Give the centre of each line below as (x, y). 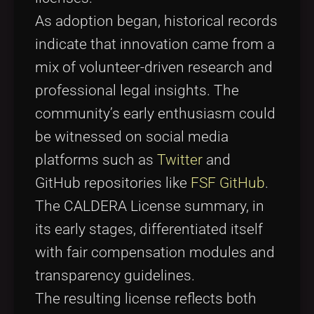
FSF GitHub (228, 183)
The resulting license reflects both (146, 299)
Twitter (180, 160)
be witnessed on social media (132, 137)
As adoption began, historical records (156, 21)
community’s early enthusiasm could (155, 114)
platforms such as (96, 160)
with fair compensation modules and (155, 253)
